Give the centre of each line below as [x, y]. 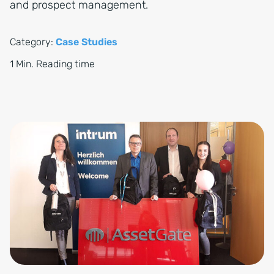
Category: [33, 42]
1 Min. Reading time [52, 64]
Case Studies [87, 42]
